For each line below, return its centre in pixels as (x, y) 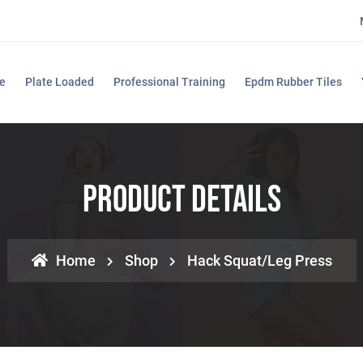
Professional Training (169, 82)
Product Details (181, 201)
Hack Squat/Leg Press (259, 261)
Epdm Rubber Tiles (293, 82)
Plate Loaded (59, 82)
